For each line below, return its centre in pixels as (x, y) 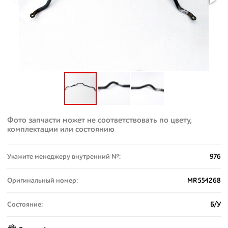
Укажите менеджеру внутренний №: (64, 157)
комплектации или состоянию (61, 130)
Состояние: (25, 205)
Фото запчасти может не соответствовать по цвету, (99, 121)
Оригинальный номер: (42, 181)
